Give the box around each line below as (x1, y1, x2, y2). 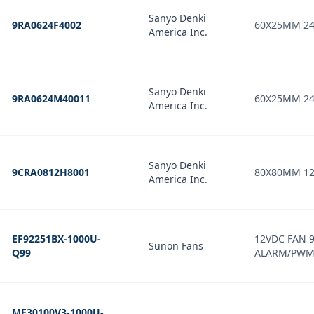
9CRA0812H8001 (12, 165, 90, 179)
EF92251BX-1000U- (12, 232, 101, 245)
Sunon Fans (149, 239, 203, 252)
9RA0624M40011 (12, 92, 90, 105)
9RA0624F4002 (12, 18, 81, 32)
